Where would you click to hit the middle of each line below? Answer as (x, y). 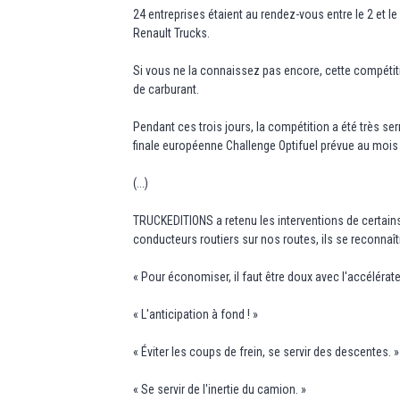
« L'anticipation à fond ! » (196, 314)
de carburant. (167, 89)
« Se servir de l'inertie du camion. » (220, 389)
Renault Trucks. (172, 33)
